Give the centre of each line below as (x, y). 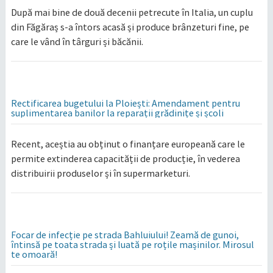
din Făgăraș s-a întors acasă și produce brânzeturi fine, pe (130, 27)
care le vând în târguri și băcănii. (77, 41)
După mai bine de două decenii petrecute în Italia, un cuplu (132, 12)
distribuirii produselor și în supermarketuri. (100, 173)
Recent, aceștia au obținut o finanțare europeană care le (128, 144)
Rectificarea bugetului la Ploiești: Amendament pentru (125, 103)
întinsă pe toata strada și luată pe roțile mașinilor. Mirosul (132, 244)
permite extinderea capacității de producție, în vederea (125, 158)
